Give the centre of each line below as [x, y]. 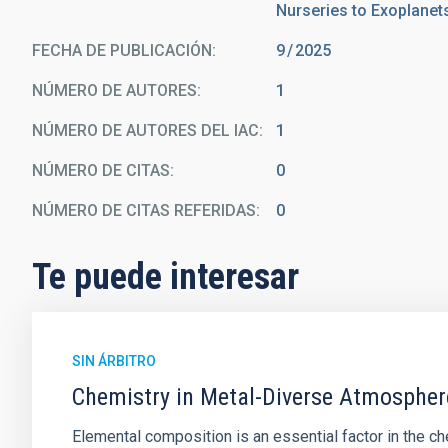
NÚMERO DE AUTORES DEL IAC [145, 130]
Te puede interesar [165, 277]
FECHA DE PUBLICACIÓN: [124, 50]
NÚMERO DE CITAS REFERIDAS [144, 210]
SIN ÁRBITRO [114, 361]
